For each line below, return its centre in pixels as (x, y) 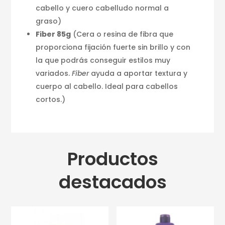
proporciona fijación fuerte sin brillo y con (113, 47)
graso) (49, 21)
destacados (113, 182)
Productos (113, 159)
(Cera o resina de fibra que (122, 34)
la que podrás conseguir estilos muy (103, 60)
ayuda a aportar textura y (138, 73)
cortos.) (51, 99)
